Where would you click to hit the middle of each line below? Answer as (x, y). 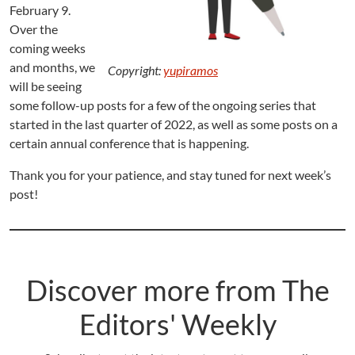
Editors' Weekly (177, 324)
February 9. (40, 10)
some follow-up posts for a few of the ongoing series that (163, 105)
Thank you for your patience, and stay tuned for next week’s (170, 175)
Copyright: (136, 71)
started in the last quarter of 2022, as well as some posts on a (174, 124)
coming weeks (48, 48)
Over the (34, 29)
